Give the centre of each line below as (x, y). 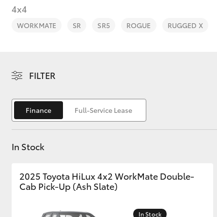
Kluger (93, 165)
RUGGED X (185, 25)
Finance (39, 110)
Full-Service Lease (103, 110)
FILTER (42, 75)
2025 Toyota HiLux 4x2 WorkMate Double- (107, 176)
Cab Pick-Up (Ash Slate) (69, 186)
